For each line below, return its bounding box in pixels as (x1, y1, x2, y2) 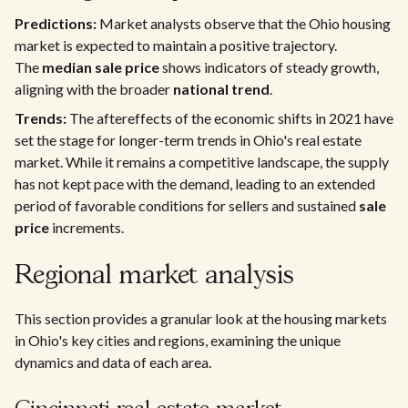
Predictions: (15, 15, 97, 32)
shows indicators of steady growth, (159, 58, 379, 76)
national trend (173, 80, 270, 97)
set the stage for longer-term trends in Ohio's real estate (15, 131, 362, 148)
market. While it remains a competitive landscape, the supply (15, 153, 389, 170)
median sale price (42, 58, 159, 76)
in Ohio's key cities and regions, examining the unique (15, 331, 341, 349)
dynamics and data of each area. (15, 353, 211, 371)
